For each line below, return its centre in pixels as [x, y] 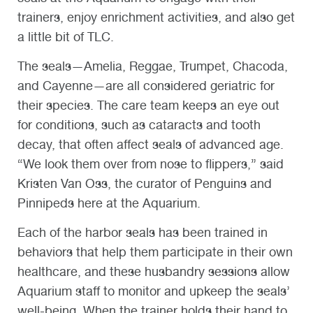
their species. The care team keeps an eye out [148, 105]
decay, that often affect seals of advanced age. [151, 145]
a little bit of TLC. [67, 37]
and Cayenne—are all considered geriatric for [146, 86]
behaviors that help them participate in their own [155, 252]
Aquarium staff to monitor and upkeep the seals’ [154, 291]
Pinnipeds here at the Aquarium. [111, 203]
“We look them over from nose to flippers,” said [151, 164]
